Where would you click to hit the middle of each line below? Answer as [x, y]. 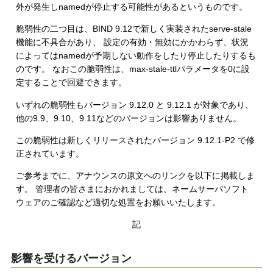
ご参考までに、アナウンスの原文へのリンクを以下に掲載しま [136, 176]
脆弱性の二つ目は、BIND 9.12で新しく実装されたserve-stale [134, 29]
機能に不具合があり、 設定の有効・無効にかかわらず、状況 [133, 42]
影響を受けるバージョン [71, 259]
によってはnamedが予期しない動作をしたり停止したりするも [136, 56]
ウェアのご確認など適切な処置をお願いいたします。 [119, 203]
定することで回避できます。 [72, 83]
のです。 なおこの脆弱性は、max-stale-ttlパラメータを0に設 [133, 69]
